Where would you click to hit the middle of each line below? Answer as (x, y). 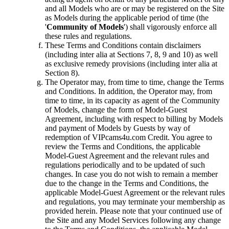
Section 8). (62, 73)
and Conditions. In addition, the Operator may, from (129, 91)
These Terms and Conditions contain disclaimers (123, 45)
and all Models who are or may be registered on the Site (135, 9)
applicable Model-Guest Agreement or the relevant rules (135, 193)
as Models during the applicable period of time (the (127, 18)
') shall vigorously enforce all (170, 27)
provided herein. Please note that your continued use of (133, 211)
